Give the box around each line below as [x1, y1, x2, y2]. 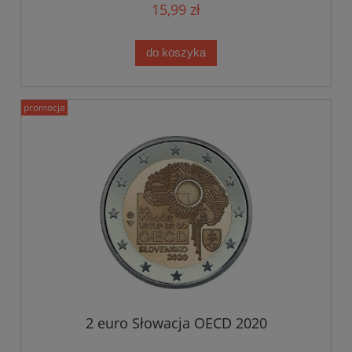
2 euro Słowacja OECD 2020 [85, 313, 267, 333]
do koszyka [146, 46, 206, 60]
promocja [24, 100, 65, 114]
